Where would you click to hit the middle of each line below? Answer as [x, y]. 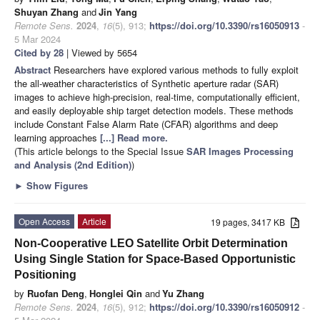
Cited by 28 [39, 52]
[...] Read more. [134, 137]
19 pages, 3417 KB [251, 221]
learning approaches [57, 137]
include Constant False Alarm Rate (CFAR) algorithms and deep [146, 124]
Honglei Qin [116, 293]
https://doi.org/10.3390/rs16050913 [224, 25]
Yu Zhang [183, 293]
